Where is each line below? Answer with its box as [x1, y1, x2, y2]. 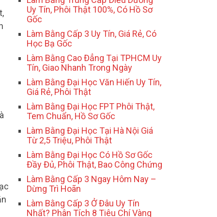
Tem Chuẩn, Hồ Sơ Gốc [27, 111, 115, 122]
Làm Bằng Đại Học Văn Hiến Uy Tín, [27, 77, 161, 88]
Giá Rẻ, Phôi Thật [27, 87, 91, 97]
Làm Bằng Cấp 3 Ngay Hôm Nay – [27, 174, 156, 185]
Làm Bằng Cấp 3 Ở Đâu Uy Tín [27, 198, 139, 209]
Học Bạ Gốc [27, 38, 72, 49]
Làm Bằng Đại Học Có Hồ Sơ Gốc [27, 150, 153, 160]
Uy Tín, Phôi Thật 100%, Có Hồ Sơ [27, 4, 153, 15]
